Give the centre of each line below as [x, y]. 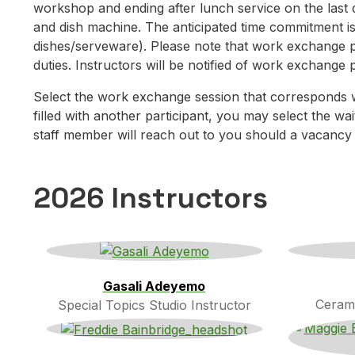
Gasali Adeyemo [154, 286]
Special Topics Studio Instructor [154, 305]
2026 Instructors [151, 198]
